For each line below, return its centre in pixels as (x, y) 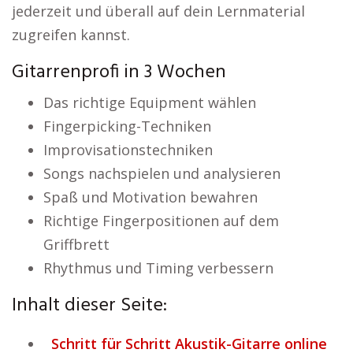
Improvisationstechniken (128, 150)
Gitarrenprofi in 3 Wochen (119, 72)
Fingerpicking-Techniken (127, 126)
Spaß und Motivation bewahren (150, 197)
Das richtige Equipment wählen (150, 102)
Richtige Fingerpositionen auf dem (161, 221)
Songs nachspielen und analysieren (162, 173)
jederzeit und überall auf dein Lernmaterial (158, 11)
